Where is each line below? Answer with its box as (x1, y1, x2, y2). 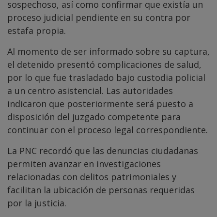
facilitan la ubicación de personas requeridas (7, 184, 195, 196)
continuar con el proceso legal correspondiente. (7, 124, 208, 136)
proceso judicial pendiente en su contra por (7, 12, 190, 24)
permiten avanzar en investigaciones (7, 158, 161, 170)
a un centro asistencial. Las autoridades (7, 85, 173, 97)
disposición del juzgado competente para (7, 111, 181, 123)
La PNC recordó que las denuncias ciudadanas (7, 145, 198, 157)
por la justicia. (7, 197, 66, 209)
